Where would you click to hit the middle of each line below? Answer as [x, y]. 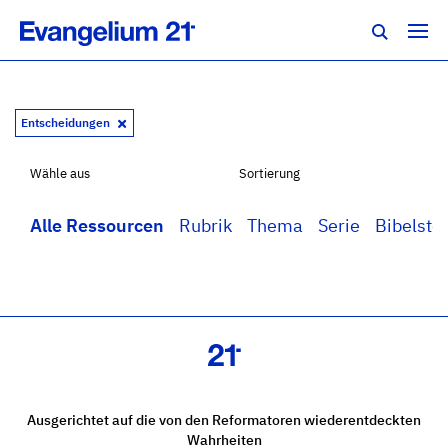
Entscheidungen [67, 122]
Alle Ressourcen [97, 225]
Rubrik [205, 225]
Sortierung [269, 173]
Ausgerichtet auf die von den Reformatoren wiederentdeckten [224, 419]
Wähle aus [60, 173]
